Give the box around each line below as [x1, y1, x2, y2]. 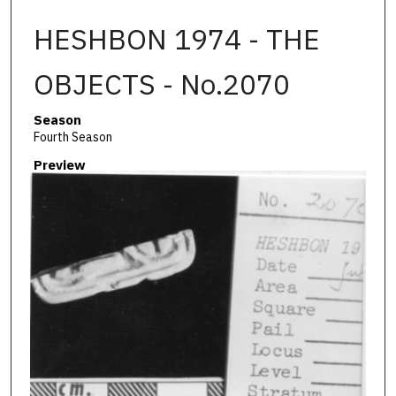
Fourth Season [33, 128, 112, 145]
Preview [33, 156, 86, 174]
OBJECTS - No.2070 [33, 65, 290, 103]
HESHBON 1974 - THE [33, 19, 320, 57]
